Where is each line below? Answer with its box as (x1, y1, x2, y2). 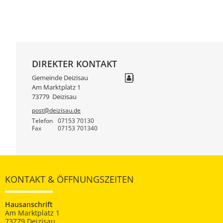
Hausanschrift (5, 200, 53, 210)
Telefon (32, 116, 53, 125)
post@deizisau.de (32, 106, 81, 115)
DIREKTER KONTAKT (32, 57, 117, 70)
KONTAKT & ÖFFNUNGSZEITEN (5, 173, 134, 186)
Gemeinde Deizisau (32, 73, 88, 83)
